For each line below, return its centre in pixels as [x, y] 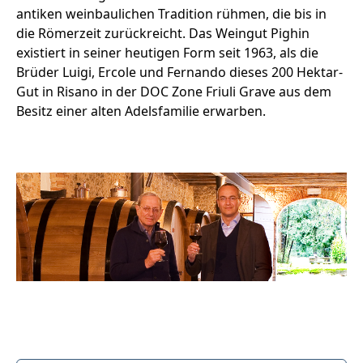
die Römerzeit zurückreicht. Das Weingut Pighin [163, 33]
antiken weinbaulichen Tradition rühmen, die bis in [171, 13]
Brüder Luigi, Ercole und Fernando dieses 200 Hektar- [179, 72]
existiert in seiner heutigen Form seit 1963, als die [167, 52]
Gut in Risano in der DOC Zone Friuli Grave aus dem [174, 91]
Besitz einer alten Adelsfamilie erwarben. [141, 111]
